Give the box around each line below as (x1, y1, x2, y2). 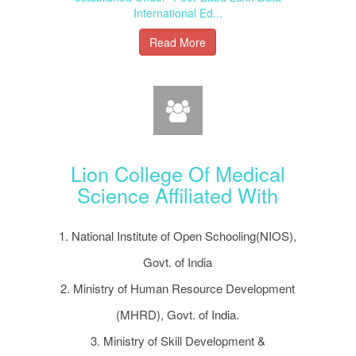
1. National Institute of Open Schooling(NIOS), (59, 226, 297, 244)
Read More (149, 34, 207, 51)
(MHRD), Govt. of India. (116, 305, 240, 323)
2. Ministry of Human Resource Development (60, 279, 296, 296)
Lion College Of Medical (70, 159, 285, 188)
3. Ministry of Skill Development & (90, 331, 265, 349)
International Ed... (133, 5, 222, 21)
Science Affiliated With (77, 180, 279, 210)
